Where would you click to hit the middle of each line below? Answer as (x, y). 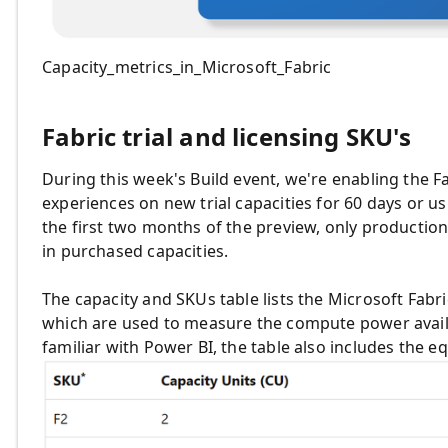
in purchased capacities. (135, 250)
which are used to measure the (164, 322)
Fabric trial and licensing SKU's (226, 136)
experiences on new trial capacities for (193, 202)
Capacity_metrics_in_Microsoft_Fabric (187, 66)
